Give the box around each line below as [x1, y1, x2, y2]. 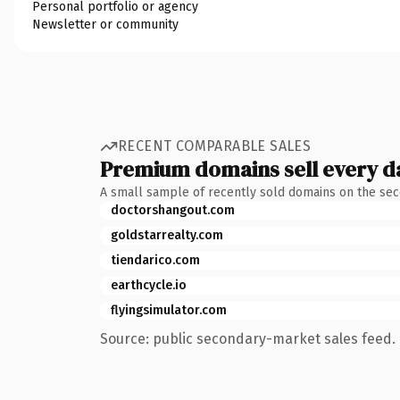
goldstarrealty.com [111, 227, 223, 243]
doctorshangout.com [111, 202, 235, 218]
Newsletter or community [32, 16, 179, 32]
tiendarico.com [111, 252, 200, 268]
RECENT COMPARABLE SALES [118, 137, 312, 154]
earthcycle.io [111, 277, 187, 293]
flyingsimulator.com [111, 302, 227, 318]
